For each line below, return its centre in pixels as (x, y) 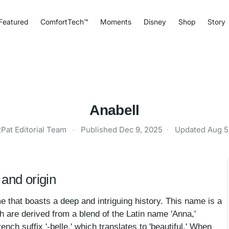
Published (100, 130)
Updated (191, 130)
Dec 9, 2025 (141, 130)
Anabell (114, 110)
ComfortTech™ (64, 21)
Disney (155, 21)
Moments (116, 21)
